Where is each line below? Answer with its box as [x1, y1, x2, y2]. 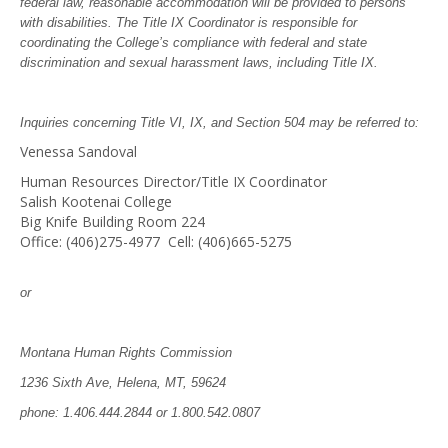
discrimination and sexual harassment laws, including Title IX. [20, 54, 378, 70]
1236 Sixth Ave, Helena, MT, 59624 [20, 374, 226, 390]
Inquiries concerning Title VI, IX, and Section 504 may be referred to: [20, 114, 423, 130]
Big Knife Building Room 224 [20, 211, 205, 231]
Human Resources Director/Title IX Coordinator [20, 171, 331, 191]
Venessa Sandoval [20, 141, 137, 161]
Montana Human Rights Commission [20, 344, 232, 360]
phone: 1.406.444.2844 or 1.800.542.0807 [20, 404, 260, 420]
